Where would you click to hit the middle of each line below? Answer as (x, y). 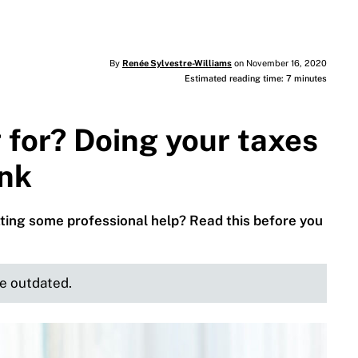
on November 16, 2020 (279, 64)
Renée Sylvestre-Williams (177, 64)
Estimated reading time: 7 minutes (255, 79)
